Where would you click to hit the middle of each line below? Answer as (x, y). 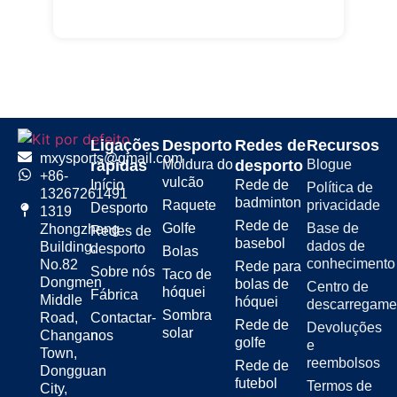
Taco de (187, 274)
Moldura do (198, 164)
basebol (260, 243)
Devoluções (345, 327)
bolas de (261, 284)
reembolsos (344, 362)
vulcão (183, 182)
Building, (68, 246)
